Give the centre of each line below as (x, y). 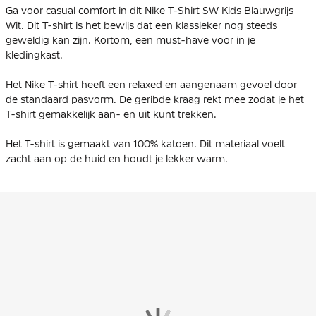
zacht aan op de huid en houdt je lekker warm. (117, 158)
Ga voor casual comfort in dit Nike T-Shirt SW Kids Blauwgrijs (150, 10)
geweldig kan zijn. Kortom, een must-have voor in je (130, 40)
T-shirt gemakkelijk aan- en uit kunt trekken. (111, 114)
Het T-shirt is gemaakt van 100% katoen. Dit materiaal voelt (145, 144)
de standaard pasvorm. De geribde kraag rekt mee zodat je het (155, 99)
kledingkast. (34, 55)
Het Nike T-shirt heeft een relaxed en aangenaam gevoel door (151, 84)
